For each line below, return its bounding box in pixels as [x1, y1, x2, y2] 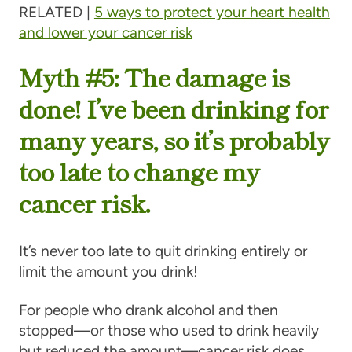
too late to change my [18, 153, 260, 189]
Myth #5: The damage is [18, 59, 290, 95]
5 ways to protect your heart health [93, 3, 330, 22]
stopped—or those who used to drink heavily [18, 321, 319, 339]
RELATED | [18, 3, 90, 22]
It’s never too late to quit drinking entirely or [18, 241, 307, 260]
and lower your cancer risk [18, 24, 192, 42]
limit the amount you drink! [18, 262, 198, 280]
